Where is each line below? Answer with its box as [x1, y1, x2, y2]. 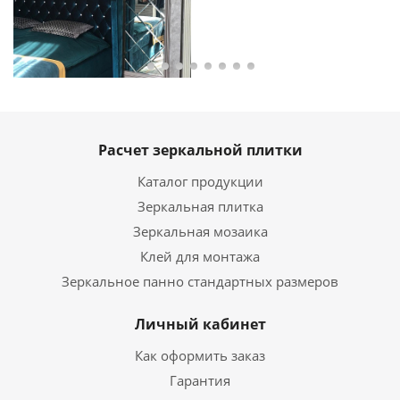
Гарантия [170, 371, 230, 389]
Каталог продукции [137, 172, 263, 190]
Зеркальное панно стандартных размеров [62, 272, 338, 290]
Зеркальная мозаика [132, 222, 268, 240]
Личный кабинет [134, 314, 266, 334]
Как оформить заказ [135, 346, 265, 364]
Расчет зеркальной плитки [97, 140, 303, 160]
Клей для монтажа [140, 247, 260, 265]
